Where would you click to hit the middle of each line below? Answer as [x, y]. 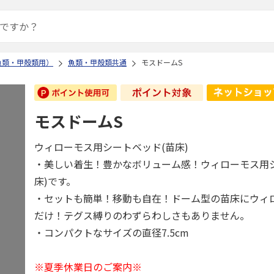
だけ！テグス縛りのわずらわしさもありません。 [142, 215]
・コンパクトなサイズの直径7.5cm [112, 232]
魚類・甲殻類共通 [97, 62]
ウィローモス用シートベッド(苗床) [112, 147]
